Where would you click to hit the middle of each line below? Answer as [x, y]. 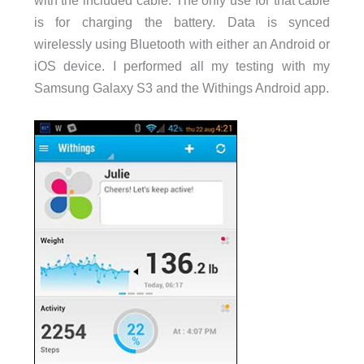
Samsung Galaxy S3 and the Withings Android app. [181, 87]
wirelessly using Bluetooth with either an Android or [182, 43]
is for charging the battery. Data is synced [182, 22]
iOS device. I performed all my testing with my [182, 65]
